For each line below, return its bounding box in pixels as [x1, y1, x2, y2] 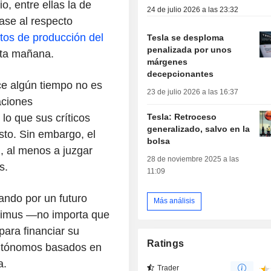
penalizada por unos [147, 44, 232, 54]
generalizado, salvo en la [147, 123, 250, 134]
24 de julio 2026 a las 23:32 [147, 5, 239, 14]
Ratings [147, 238, 184, 249]
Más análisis [154, 197, 195, 206]
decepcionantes [147, 68, 214, 79]
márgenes [147, 56, 188, 67]
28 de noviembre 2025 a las [147, 154, 240, 163]
